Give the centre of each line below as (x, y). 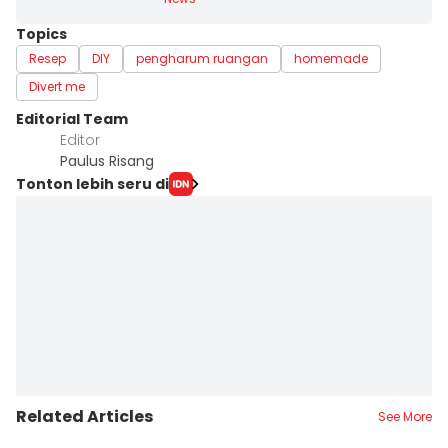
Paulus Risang (107, 161)
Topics (41, 34)
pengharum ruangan (202, 58)
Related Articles (84, 416)
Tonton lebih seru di (92, 183)
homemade (331, 58)
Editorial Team (72, 119)
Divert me (57, 86)
